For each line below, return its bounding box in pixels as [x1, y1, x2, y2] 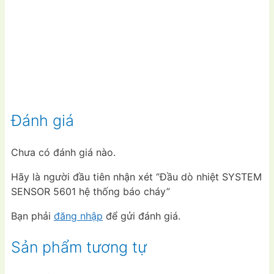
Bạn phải [11, 209, 54, 222]
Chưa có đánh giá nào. [11, 146, 116, 158]
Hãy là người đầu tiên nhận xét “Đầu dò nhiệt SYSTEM [11, 170, 262, 183]
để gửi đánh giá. [103, 209, 180, 222]
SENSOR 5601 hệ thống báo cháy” [11, 185, 170, 198]
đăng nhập [54, 209, 103, 222]
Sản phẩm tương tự [11, 237, 147, 256]
